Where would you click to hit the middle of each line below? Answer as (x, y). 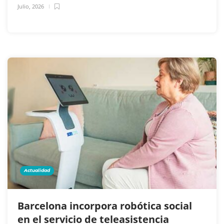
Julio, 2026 (31, 6)
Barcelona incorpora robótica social (105, 205)
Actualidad (37, 170)
